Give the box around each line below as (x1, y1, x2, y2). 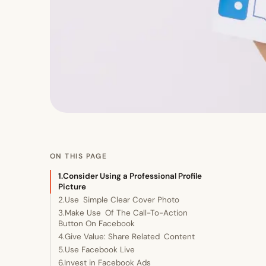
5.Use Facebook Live (58, 244, 135, 255)
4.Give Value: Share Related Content (58, 231, 195, 242)
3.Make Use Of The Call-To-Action (58, 207, 188, 218)
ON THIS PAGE (50, 151, 107, 161)
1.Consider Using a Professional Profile (58, 170, 202, 181)
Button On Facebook (58, 218, 135, 229)
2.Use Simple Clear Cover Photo (58, 194, 179, 205)
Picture (58, 181, 86, 192)
